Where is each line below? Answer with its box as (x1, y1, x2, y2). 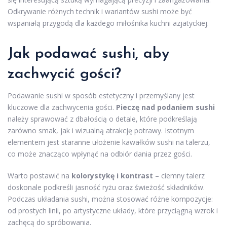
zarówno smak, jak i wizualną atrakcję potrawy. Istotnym (8, 125, 194, 135)
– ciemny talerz (153, 170, 205, 180)
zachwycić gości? (8, 66, 121, 82)
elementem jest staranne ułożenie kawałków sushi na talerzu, (8, 137, 210, 147)
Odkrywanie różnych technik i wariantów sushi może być (8, 6, 192, 16)
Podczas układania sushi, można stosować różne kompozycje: (8, 194, 213, 204)
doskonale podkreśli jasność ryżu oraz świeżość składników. (8, 182, 205, 192)
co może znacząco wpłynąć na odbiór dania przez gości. (8, 148, 192, 159)
